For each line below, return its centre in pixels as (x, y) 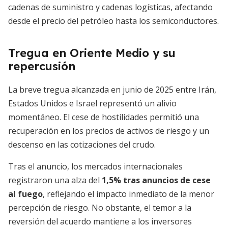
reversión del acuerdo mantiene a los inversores (100, 221)
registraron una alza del (55, 180)
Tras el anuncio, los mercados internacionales (95, 166)
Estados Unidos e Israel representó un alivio (92, 103)
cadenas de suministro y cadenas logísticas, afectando (110, 7)
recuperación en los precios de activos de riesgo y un (109, 131)
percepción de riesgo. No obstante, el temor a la (100, 208)
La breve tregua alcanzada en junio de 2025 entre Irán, (112, 90)
